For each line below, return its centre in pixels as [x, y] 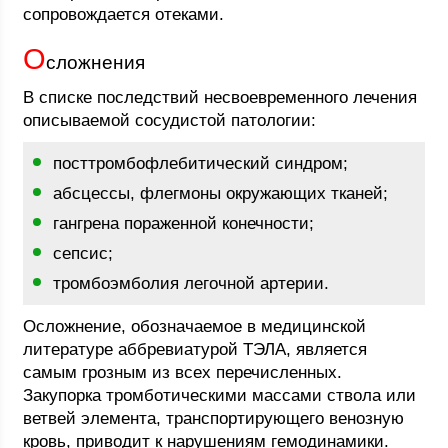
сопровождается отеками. [124, 14]
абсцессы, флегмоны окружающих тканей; [221, 193]
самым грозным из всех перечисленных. [183, 372]
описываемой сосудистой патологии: [170, 120]
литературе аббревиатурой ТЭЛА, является [195, 349]
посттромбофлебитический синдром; [201, 163]
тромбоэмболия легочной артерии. [191, 283]
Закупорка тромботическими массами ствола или [220, 395]
